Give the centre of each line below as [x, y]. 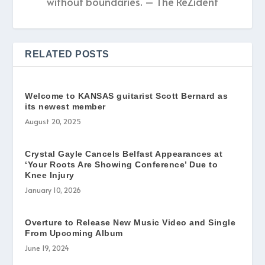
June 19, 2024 [47, 248]
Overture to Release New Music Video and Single [130, 222]
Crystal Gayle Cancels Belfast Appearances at [124, 153]
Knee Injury [50, 175]
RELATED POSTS [67, 54]
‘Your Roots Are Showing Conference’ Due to [122, 164]
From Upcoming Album [74, 233]
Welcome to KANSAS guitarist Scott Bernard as [127, 96]
